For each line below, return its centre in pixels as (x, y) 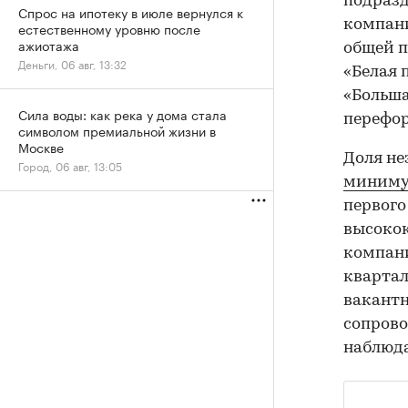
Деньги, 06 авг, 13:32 (72, 63)
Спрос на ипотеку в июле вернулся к (131, 12)
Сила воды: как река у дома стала (122, 114)
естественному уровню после (109, 28)
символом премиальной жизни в (117, 130)
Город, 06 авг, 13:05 (70, 165)
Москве (41, 147)
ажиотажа (49, 45)
